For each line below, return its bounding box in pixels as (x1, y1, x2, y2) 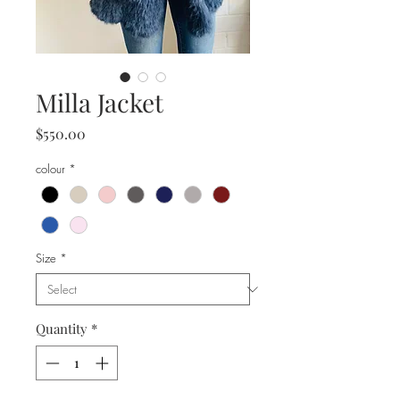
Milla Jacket (36, 86, 163, 119)
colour (36, 161, 65, 177)
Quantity (36, 320, 87, 338)
